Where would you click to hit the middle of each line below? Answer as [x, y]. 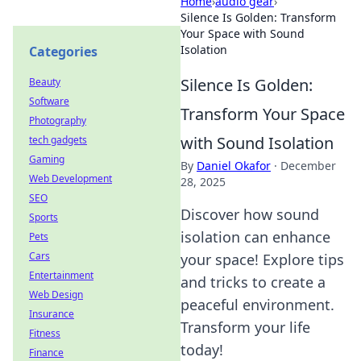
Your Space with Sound [243, 33]
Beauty [45, 82]
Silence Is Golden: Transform [258, 17]
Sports [44, 217]
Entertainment [61, 275]
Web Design [56, 295]
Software [49, 101]
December [308, 166]
